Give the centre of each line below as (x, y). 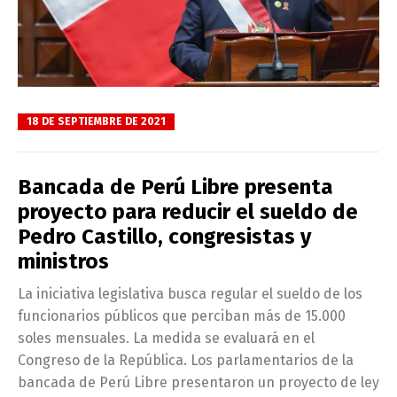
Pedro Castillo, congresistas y (164, 237)
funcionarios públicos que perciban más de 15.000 (182, 316)
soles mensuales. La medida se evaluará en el (166, 339)
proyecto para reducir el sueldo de (188, 212)
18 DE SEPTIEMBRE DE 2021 (96, 121)
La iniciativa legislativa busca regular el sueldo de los (190, 294)
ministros (63, 262)
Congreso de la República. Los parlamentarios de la (186, 361)
